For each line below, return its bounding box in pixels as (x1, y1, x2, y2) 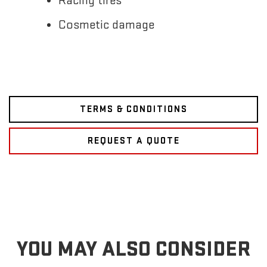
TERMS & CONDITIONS (79, 104, 188, 116)
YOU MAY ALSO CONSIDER (17, 237, 250, 263)
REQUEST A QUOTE (87, 135, 180, 147)
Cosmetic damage (58, 17, 155, 33)
